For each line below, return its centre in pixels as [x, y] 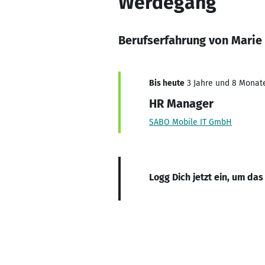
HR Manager [181, 104]
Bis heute [167, 83]
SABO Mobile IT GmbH [190, 122]
